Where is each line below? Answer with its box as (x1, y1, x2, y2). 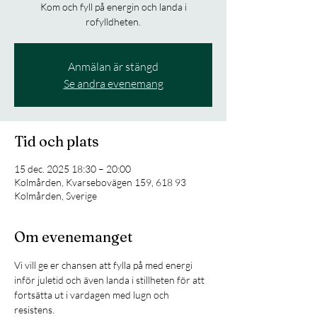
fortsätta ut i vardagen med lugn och (14, 288, 171, 301)
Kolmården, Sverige (14, 189, 97, 202)
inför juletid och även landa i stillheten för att (14, 273, 207, 286)
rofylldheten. (86, 15, 141, 28)
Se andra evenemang (63, 76, 163, 91)
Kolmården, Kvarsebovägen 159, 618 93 (14, 175, 186, 188)
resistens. (14, 303, 57, 316)
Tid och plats (14, 132, 99, 150)
